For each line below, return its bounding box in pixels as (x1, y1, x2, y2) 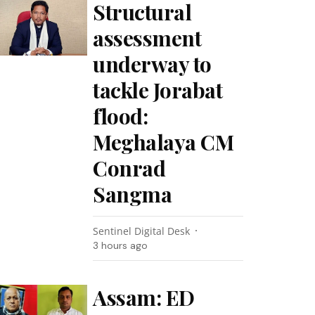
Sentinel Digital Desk (93, 224, 191, 238)
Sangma (93, 180, 172, 208)
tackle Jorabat (93, 76, 223, 104)
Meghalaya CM (93, 128, 234, 156)
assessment (93, 24, 202, 52)
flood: (93, 102, 148, 130)
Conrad (93, 154, 166, 182)
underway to (93, 50, 212, 78)
